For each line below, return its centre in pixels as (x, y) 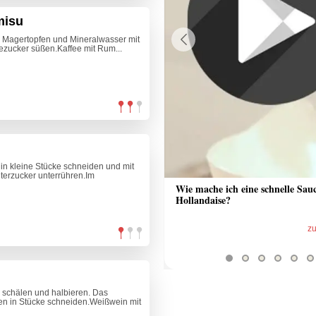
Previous (185, 54)
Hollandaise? (203, 200)
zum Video (118, 229)
